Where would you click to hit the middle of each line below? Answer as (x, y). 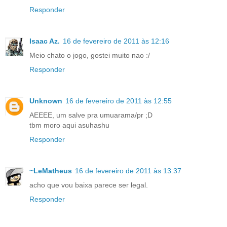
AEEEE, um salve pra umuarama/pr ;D (91, 115)
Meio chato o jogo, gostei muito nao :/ (90, 55)
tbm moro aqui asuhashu (69, 125)
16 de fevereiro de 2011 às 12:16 (116, 41)
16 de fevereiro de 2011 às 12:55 (119, 101)
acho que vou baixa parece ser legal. (89, 185)
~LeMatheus (51, 171)
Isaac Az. (45, 41)
